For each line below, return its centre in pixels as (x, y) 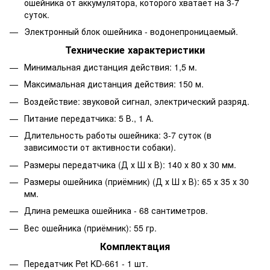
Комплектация (135, 246)
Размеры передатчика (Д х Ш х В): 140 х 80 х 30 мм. (130, 164)
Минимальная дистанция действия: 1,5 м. (111, 67)
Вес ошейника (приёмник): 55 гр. (90, 228)
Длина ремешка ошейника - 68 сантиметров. (116, 211)
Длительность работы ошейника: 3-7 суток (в (118, 135)
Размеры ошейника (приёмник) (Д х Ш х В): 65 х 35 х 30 (137, 182)
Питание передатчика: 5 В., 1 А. (89, 118)
